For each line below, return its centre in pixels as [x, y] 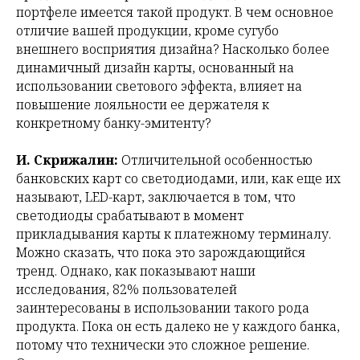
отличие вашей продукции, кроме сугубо [147, 31]
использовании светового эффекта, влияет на [159, 86]
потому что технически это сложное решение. [163, 345]
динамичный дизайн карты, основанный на [155, 68]
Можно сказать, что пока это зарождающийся [161, 253]
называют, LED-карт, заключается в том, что [156, 197]
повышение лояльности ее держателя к [143, 105]
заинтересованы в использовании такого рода [163, 308]
